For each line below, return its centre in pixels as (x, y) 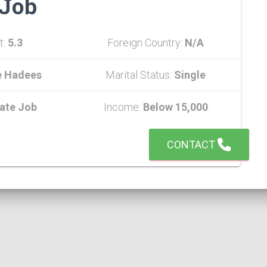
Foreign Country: (146, 43)
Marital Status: (140, 75)
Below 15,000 (175, 107)
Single (190, 75)
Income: (123, 107)
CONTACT (192, 145)
